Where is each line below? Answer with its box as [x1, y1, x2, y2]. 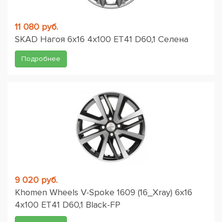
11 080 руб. [15, 21, 58, 32]
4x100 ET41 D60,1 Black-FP [15, 199, 120, 210]
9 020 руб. [15, 174, 57, 185]
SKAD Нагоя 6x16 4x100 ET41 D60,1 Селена [15, 34, 188, 45]
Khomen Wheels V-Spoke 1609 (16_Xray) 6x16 [15, 187, 192, 198]
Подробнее [21, 55, 60, 63]
